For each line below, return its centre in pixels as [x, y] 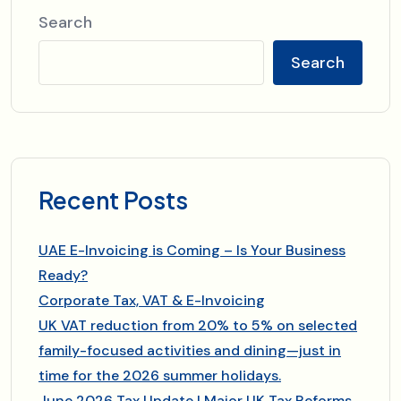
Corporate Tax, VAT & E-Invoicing [152, 300]
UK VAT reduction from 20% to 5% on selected [198, 325]
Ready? [63, 275]
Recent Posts [113, 200]
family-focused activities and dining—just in [190, 350]
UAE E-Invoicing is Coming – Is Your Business [192, 250]
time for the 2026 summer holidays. [160, 375]
